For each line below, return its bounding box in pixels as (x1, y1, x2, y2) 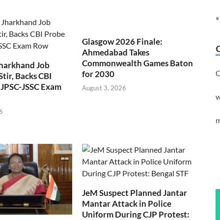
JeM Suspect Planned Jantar (82, 188, 188, 198)
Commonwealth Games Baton (82, 57, 193, 68)
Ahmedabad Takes (82, 47, 150, 57)
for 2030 (82, 68, 115, 79)
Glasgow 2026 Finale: (82, 36, 163, 47)
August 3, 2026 (82, 84, 127, 92)
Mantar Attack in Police (82, 198, 172, 209)
